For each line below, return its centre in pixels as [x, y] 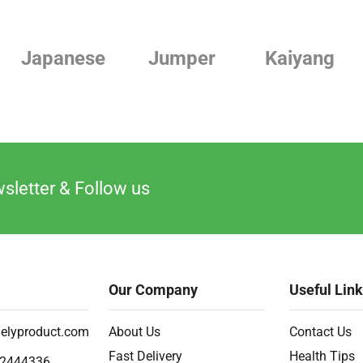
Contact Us [320, 332]
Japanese [63, 59]
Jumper [181, 59]
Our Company [154, 290]
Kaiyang [300, 59]
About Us [135, 332]
